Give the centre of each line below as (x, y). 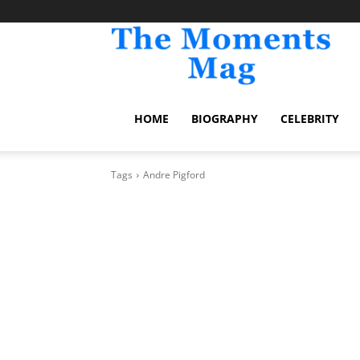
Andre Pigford (174, 175)
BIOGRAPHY (225, 119)
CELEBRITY (310, 119)
